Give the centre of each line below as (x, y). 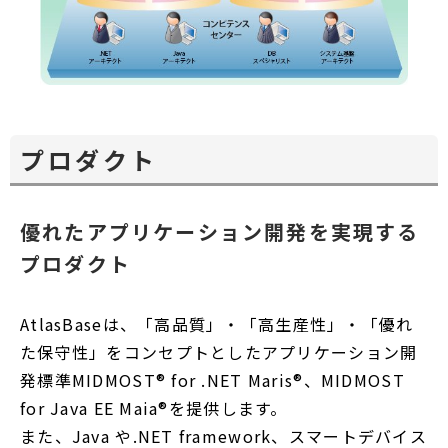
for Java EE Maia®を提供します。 (154, 408)
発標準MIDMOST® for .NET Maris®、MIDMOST (212, 380)
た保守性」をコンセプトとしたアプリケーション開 (219, 352)
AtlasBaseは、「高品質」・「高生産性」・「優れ (217, 324)
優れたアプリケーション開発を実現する (220, 231)
